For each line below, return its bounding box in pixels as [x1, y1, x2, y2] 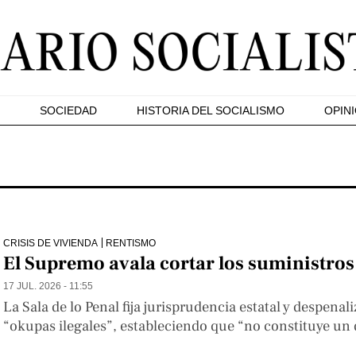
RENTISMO [106, 237, 156, 248]
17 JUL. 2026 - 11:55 [3, 280, 93, 291]
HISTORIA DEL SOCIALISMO [137, 104, 284, 117]
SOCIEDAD [40, 104, 97, 117]
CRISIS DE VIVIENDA [3, 237, 98, 248]
